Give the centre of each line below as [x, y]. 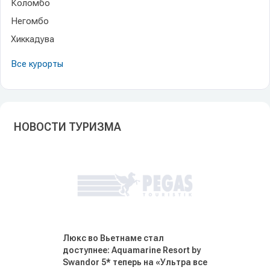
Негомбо [30, 21]
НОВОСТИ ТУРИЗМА [67, 127]
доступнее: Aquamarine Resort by [132, 250]
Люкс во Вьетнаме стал [113, 238]
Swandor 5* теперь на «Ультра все [135, 262]
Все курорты [37, 64]
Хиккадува [33, 39]
